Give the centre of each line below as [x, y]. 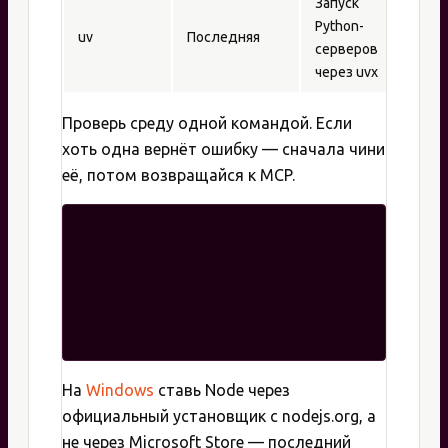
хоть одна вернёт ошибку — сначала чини [223, 149]
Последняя [223, 37]
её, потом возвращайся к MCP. [178, 175]
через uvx [346, 72]
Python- [339, 26]
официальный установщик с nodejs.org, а [219, 416]
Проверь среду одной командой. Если [207, 123]
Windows [120, 390]
